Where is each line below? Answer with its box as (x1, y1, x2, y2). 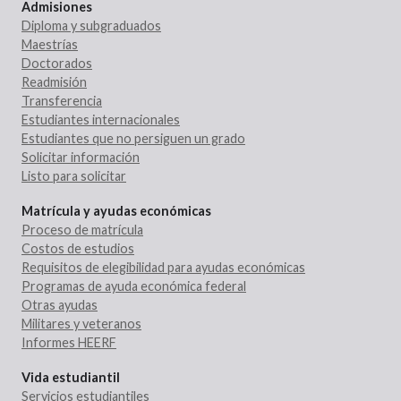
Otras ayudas (21, 296, 98, 312)
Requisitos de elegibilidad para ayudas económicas (21, 259, 305, 275)
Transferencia (21, 92, 102, 108)
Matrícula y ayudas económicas (21, 202, 211, 218)
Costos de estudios (21, 240, 134, 256)
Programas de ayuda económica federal (21, 277, 246, 294)
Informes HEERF (21, 334, 116, 350)
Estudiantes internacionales (21, 111, 180, 127)
